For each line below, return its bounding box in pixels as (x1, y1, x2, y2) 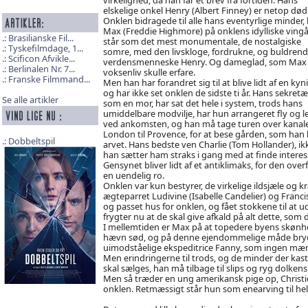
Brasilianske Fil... (8, 32, 74, 45)
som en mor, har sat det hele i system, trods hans (102, 96, 302, 109)
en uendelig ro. (102, 168, 164, 181)
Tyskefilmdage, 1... (8, 42, 83, 55)
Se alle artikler (1, 93, 58, 107)
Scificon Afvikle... (8, 52, 75, 65)
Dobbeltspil (8, 135, 55, 148)
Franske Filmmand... (8, 73, 90, 86)
